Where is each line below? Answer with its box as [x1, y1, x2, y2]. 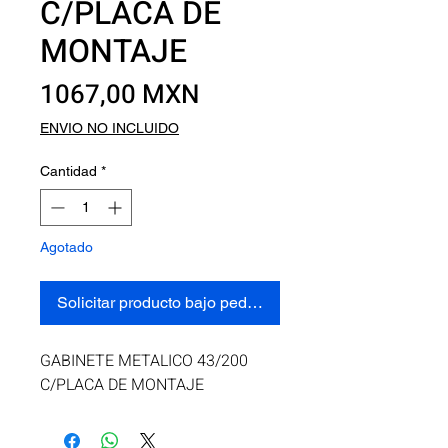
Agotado [40, 239, 93, 255]
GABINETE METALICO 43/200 [40, 349, 248, 373]
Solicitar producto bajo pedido [57, 293, 269, 312]
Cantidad [40, 163, 97, 179]
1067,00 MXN [40, 76, 200, 114]
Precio [199, 75, 275, 113]
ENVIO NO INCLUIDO [40, 120, 179, 136]
